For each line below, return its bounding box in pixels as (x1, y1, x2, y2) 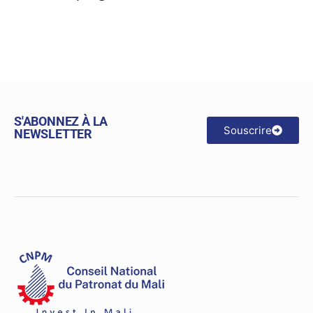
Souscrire (223, 124, 272, 138)
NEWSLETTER (14, 126, 93, 142)
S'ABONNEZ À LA (14, 114, 108, 129)
